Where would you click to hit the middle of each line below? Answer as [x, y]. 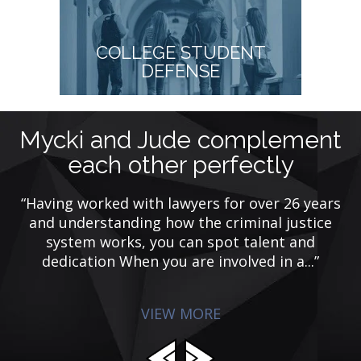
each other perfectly [180, 164]
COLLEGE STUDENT [180, 52]
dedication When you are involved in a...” [180, 261]
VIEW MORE [180, 313]
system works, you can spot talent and [180, 241]
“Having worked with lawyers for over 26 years [180, 203]
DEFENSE [180, 71]
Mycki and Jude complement [180, 139]
